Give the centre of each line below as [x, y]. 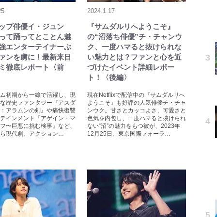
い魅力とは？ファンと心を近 [134, 57]
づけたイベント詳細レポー [131, 67]
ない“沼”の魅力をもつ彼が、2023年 [134, 126]
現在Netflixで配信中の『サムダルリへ [136, 95]
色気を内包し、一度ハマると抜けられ [137, 118]
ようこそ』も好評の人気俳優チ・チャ [137, 103]
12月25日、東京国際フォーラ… [129, 134]
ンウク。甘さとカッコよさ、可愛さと [137, 111]
